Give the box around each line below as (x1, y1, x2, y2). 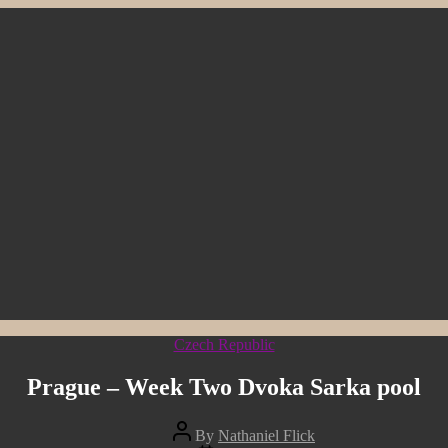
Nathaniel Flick (218, 426, 315, 444)
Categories (223, 335, 290, 352)
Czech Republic (173, 336, 275, 353)
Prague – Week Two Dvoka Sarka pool (27, 373, 421, 400)
